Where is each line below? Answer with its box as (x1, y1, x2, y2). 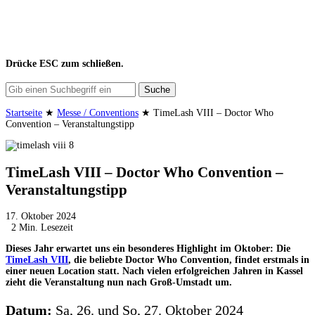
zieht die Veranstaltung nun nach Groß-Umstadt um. (6, 277, 232, 288)
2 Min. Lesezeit (6, 222, 73, 233)
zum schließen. (58, 58, 124, 69)
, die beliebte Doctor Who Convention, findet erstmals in (68, 255, 309, 266)
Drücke (6, 58, 39, 69)
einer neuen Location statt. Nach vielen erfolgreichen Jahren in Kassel (6, 266, 303, 277)
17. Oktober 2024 (6, 211, 76, 222)
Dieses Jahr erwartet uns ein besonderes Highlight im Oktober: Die (6, 243, 290, 255)
